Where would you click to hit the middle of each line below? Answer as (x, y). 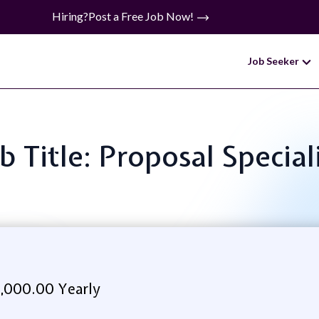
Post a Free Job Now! (142, 16)
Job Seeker (274, 61)
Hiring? (70, 16)
